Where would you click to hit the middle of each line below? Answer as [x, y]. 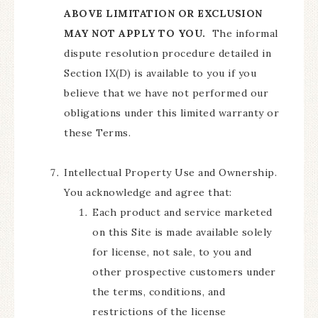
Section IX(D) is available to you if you [160, 73]
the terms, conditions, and [159, 292]
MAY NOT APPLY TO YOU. [135, 33]
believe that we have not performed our [166, 93]
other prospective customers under [184, 272]
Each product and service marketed [182, 212]
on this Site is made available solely [182, 232]
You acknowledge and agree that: [148, 192]
